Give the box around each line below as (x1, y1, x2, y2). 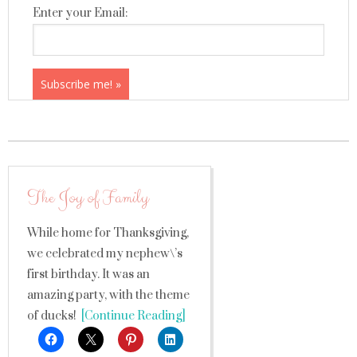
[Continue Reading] (76, 308, 186, 324)
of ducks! (27, 308, 76, 324)
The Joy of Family (27, 186, 148, 210)
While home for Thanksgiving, (27, 226, 189, 241)
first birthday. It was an (27, 267, 150, 282)
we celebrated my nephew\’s (27, 246, 182, 261)
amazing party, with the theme (27, 288, 190, 303)
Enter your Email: (33, 6, 127, 21)
